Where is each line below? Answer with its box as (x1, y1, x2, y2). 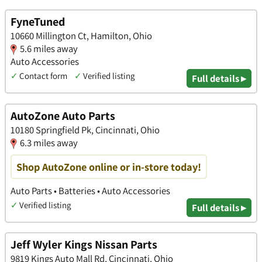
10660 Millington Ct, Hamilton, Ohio (11, 29, 152, 42)
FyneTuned (11, 13, 65, 29)
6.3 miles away (20, 136, 78, 149)
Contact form (19, 70, 67, 81)
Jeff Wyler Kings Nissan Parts (11, 237, 157, 253)
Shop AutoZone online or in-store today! (16, 159, 201, 174)
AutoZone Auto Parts (11, 108, 115, 123)
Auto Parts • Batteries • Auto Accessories (11, 184, 170, 197)
